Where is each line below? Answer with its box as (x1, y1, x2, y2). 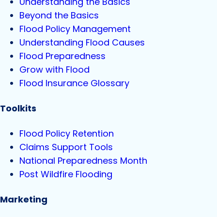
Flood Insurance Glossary (19, 77, 129, 90)
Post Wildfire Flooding (19, 168, 112, 180)
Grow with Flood (19, 63, 90, 76)
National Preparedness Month (19, 154, 147, 167)
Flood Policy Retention (19, 127, 114, 139)
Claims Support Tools (19, 140, 113, 153)
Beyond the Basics (19, 9, 99, 22)
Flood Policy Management (19, 23, 131, 35)
